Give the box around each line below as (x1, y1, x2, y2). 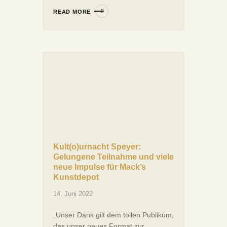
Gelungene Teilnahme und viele (53, 153, 174, 162)
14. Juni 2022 (53, 190, 93, 198)
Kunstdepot (53, 173, 99, 182)
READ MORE (53, 8, 91, 15)
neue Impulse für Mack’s (53, 163, 146, 172)
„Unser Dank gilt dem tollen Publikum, (53, 211, 174, 219)
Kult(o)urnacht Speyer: (53, 142, 141, 152)
